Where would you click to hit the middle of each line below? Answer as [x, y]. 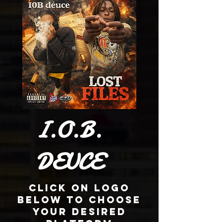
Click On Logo [79, 188]
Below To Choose [79, 199]
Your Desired [79, 211]
